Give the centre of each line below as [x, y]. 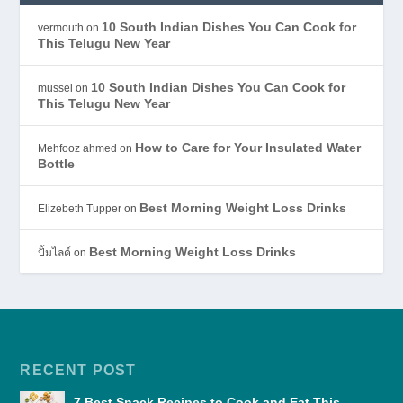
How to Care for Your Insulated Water [248, 147]
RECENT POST [78, 370]
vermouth [61, 27]
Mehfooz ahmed [78, 148]
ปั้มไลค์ [55, 252]
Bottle [57, 163]
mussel [56, 88]
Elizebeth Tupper [80, 208]
